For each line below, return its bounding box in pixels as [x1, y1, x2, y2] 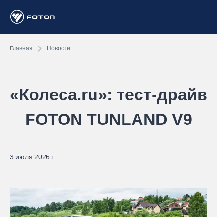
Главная [10, 45, 32, 52]
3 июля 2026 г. [10, 153, 55, 161]
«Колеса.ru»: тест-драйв [10, 85, 207, 104]
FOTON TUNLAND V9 [25, 110, 192, 128]
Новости [47, 45, 70, 52]
